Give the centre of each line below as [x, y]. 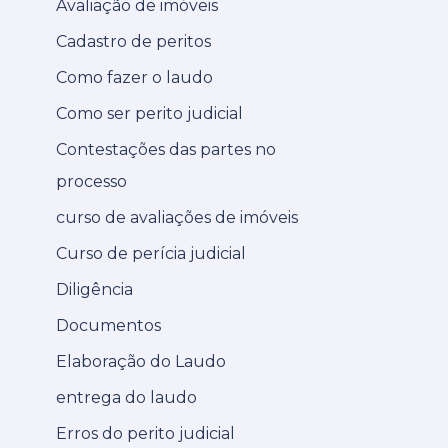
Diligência [94, 289]
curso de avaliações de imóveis [177, 217]
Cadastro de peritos [133, 41]
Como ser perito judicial [149, 113]
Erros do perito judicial [145, 433]
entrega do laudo [126, 397]
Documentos [108, 325]
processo [91, 181]
